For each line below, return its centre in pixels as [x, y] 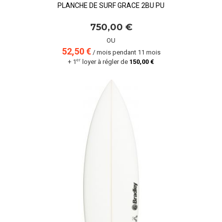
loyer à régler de [105, 62]
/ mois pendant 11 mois [126, 52]
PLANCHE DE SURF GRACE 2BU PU [111, 5]
